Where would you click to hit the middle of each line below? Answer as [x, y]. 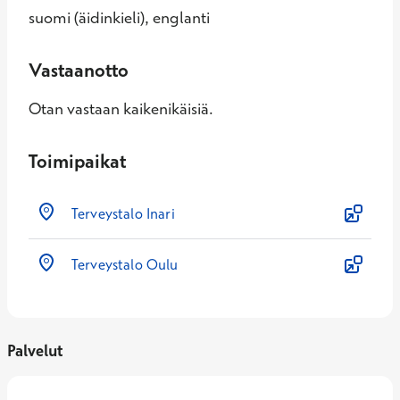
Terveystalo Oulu [125, 264]
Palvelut [35, 350]
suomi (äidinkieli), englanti [119, 17]
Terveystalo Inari [123, 213]
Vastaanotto [79, 70]
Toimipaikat [77, 161]
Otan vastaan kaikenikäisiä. [121, 108]
